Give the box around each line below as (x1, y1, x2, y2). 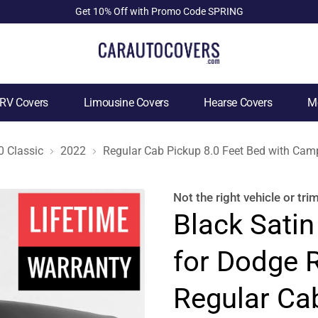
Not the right (173, 190, 243, 204)
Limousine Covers (83, 96, 169, 109)
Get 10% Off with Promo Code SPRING (75, 6, 243, 17)
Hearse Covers (204, 96, 273, 109)
